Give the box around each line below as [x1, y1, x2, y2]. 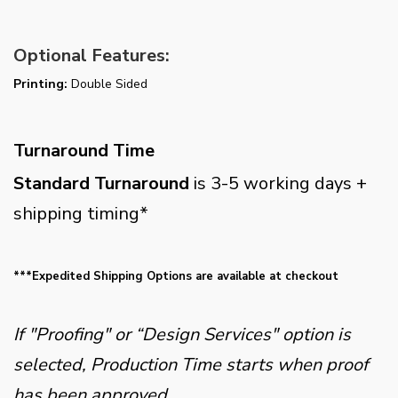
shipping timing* [13, 202, 148, 226]
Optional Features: [13, 44, 170, 68]
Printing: [13, 76, 68, 92]
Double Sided [68, 76, 147, 92]
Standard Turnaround [13, 171, 189, 195]
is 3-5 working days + [189, 171, 367, 195]
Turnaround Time [13, 139, 155, 163]
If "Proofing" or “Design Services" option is [13, 322, 351, 346]
